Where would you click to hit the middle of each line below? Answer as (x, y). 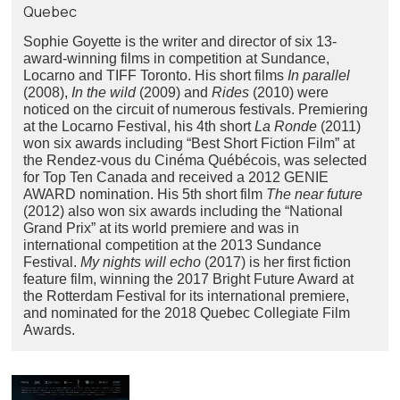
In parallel (319, 75)
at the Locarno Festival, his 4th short (139, 126)
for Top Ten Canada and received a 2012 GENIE (176, 177)
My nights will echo (141, 262)
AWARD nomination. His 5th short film (145, 194)
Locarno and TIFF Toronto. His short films (156, 75)
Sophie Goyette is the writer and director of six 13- (180, 41)
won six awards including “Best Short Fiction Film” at (189, 143)
